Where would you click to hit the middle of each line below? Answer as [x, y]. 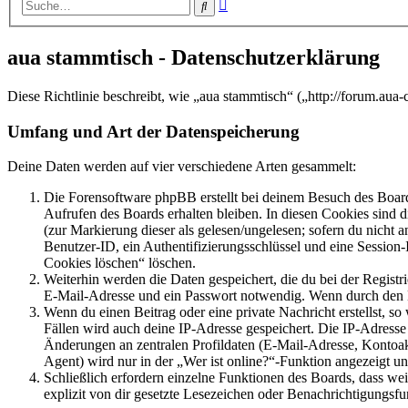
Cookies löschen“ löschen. [120, 263]
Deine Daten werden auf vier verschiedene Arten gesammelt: [182, 167]
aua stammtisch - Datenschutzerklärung [194, 58]
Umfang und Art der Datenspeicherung [153, 131]
